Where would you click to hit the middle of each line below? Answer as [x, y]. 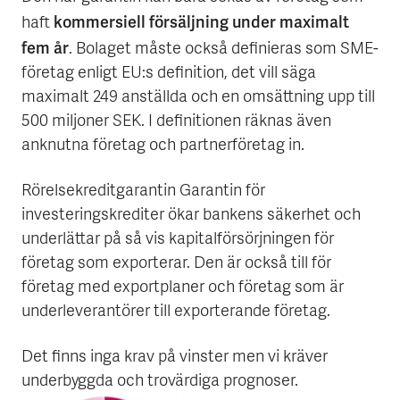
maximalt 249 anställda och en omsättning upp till [198, 98]
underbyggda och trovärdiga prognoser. [160, 382]
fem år [45, 48]
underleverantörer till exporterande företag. [176, 312]
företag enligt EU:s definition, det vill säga [169, 74]
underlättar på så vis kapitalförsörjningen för [178, 240]
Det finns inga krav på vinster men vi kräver [175, 358]
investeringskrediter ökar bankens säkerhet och [191, 216]
